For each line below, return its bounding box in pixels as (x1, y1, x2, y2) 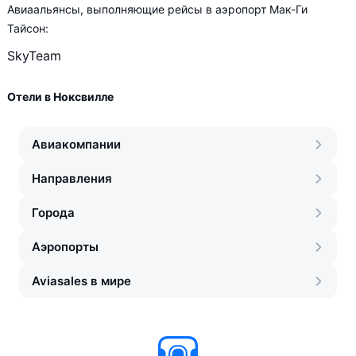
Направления (32, 171, 112, 186)
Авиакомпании (32, 137, 121, 152)
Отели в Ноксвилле (7, 90, 114, 103)
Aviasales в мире (32, 273, 131, 288)
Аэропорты (32, 239, 99, 254)
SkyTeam (7, 48, 61, 64)
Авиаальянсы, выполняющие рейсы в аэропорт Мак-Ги (7, 2, 308, 16)
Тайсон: (7, 21, 48, 35)
